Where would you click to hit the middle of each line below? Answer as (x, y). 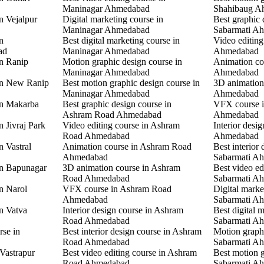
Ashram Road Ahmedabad (112, 114)
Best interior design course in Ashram (132, 231)
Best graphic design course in (117, 104)
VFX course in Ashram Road (117, 189)
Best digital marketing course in (121, 40)
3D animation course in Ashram (121, 167)
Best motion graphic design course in (131, 82)
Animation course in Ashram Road (127, 146)
